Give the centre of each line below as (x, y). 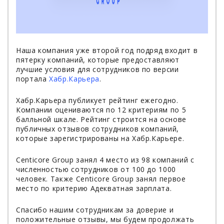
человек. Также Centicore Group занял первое (101, 179)
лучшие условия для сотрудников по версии (97, 69)
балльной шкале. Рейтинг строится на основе (101, 119)
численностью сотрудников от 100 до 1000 (96, 169)
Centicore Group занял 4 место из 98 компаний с (105, 160)
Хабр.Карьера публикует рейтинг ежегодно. (97, 100)
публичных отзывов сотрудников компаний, (97, 129)
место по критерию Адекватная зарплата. (94, 188)
